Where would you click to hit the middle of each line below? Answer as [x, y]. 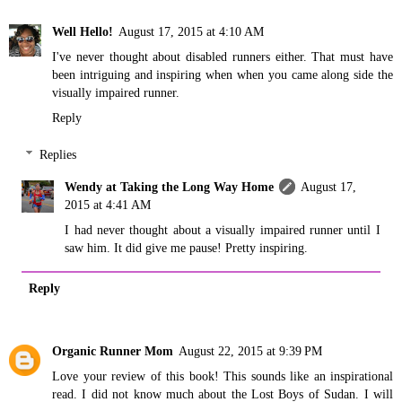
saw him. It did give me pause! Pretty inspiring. [187, 248]
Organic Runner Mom [113, 351]
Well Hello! [83, 31]
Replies [58, 155]
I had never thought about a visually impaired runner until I [223, 230]
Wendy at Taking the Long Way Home [170, 187]
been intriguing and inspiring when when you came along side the [223, 74]
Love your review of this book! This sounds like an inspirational [223, 376]
